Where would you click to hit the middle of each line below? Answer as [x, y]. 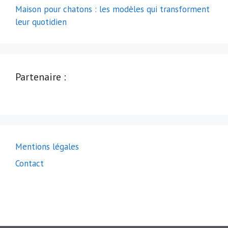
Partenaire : [41, 77]
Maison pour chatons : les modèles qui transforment [112, 9]
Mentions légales [47, 146]
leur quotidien [41, 22]
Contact [30, 164]
